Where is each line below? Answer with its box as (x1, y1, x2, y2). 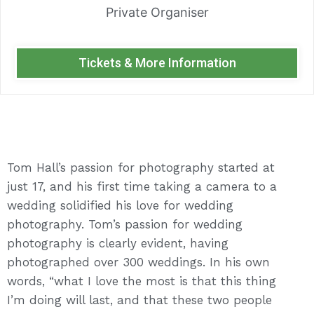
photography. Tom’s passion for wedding (7, 217, 243, 231)
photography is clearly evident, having (7, 236, 228, 250)
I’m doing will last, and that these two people (7, 293, 272, 307)
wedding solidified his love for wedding (7, 198, 233, 212)
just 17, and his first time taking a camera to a (7, 179, 277, 193)
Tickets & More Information (78, 55, 236, 70)
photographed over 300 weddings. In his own (7, 255, 270, 269)
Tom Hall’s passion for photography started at (7, 161, 275, 175)
